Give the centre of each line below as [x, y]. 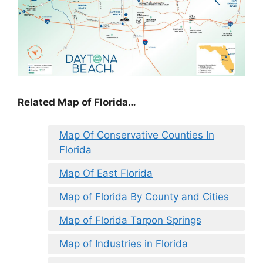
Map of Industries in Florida [124, 243]
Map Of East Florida [106, 173]
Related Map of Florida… [77, 102]
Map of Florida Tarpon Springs [130, 220]
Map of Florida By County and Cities [144, 196]
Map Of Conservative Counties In [137, 135]
